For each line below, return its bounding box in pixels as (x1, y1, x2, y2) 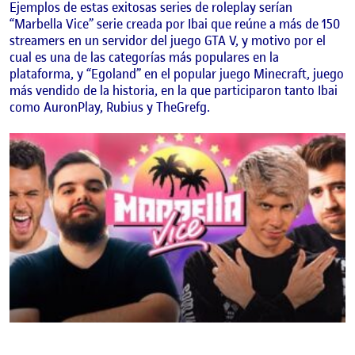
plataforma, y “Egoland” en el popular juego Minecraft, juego (10, 65, 344, 83)
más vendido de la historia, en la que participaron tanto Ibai (10, 82, 338, 100)
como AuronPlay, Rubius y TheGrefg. (10, 98, 210, 116)
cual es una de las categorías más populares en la (10, 48, 279, 67)
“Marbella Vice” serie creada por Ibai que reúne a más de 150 (10, 15, 340, 33)
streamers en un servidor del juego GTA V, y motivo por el (10, 32, 326, 50)
